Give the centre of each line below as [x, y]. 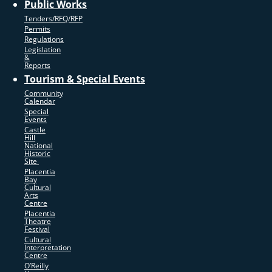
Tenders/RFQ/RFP [53, 18]
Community [44, 93]
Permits [37, 29]
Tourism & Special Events [85, 79]
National [39, 145]
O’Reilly [36, 265]
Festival [37, 229]
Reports [37, 65]
